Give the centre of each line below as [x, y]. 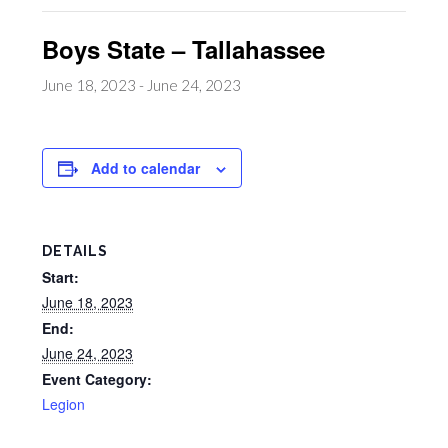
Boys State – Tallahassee [183, 49]
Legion [63, 404]
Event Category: [97, 379]
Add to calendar [145, 168]
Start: [60, 277]
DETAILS [75, 251]
